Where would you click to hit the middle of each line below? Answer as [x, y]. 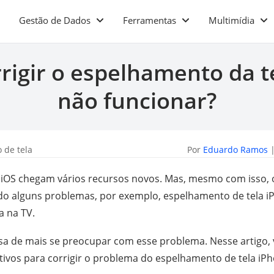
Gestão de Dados [55, 20]
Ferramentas [150, 20]
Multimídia [231, 20]
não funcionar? [137, 101]
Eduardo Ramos [235, 150]
